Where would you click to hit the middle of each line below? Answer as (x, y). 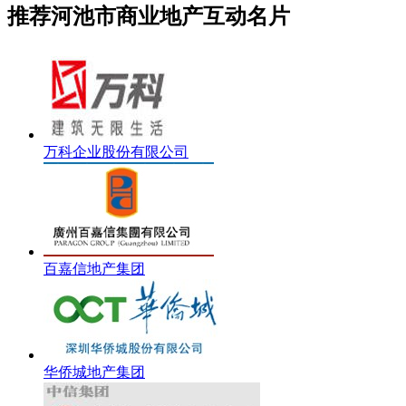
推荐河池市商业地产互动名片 (149, 17)
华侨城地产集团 (94, 372)
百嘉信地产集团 (94, 269)
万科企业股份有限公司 (116, 152)
